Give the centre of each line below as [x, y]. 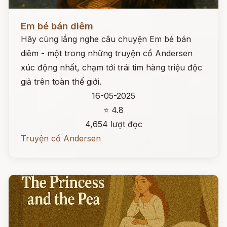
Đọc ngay [27, 18]
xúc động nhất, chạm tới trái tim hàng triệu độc [111, 67]
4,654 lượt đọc [113, 124]
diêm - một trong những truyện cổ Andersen [107, 53]
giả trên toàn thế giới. [61, 82]
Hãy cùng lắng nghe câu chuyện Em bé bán [106, 39]
